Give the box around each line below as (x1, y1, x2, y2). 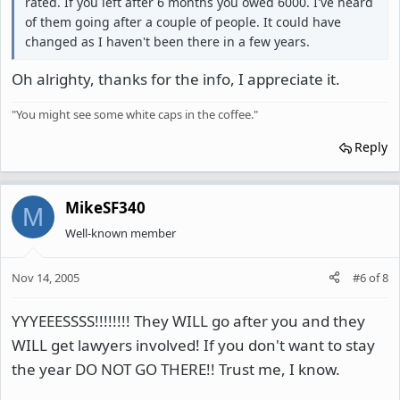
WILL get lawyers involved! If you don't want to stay (12, 334, 375, 355)
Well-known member (65, 225, 176, 241)
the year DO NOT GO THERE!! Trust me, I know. (12, 358, 340, 379)
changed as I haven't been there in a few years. (25, 32, 310, 50)
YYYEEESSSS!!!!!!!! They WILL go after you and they (12, 310, 365, 331)
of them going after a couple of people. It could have (25, 12, 341, 30)
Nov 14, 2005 (12, 269, 79, 286)
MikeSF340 (65, 197, 146, 218)
